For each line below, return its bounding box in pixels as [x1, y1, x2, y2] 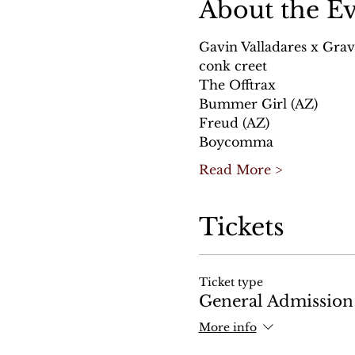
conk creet [198, 57, 271, 74]
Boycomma [198, 133, 273, 150]
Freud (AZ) [198, 114, 269, 131]
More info [198, 320, 257, 335]
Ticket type [198, 274, 263, 289]
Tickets [198, 212, 284, 242]
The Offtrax [198, 76, 276, 93]
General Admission [198, 291, 353, 311]
